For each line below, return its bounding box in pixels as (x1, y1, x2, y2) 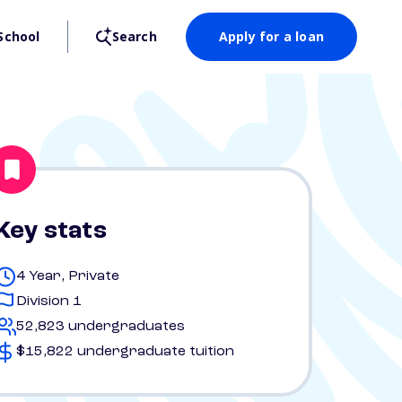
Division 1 (16, 294, 82, 309)
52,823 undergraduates (16, 319, 185, 334)
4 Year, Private (16, 269, 119, 284)
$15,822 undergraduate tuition (16, 345, 234, 359)
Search (111, 28, 157, 45)
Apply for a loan (218, 28, 324, 45)
